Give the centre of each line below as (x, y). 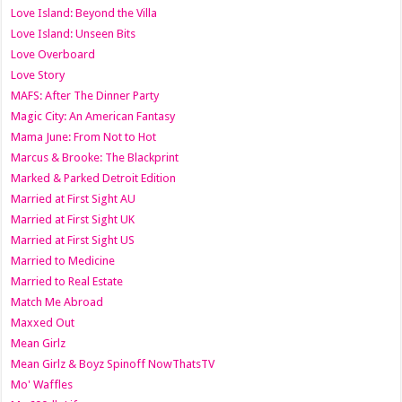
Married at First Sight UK (73, 219)
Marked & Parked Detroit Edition (94, 178)
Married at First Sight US (73, 240)
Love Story (38, 74)
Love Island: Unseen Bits (74, 33)
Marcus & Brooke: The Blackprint (95, 157)
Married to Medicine (63, 260)
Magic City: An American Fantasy (93, 116)
